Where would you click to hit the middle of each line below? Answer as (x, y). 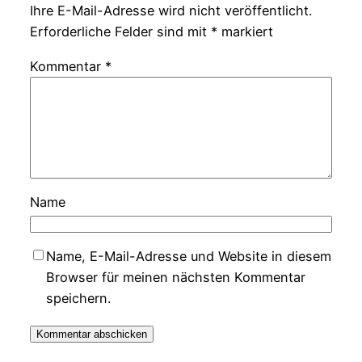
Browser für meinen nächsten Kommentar (175, 278)
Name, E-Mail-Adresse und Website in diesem (188, 257)
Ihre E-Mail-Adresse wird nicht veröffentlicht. (170, 11)
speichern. (78, 299)
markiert (245, 32)
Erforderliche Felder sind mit (120, 32)
